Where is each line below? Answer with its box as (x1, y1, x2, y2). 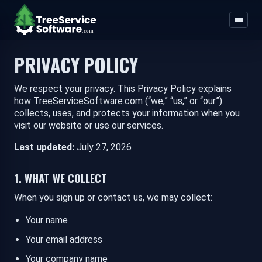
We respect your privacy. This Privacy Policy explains (14, 83, 232, 95)
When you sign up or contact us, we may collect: (14, 192, 212, 204)
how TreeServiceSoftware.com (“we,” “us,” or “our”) (14, 95, 222, 107)
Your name (26, 215, 68, 226)
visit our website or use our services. (14, 120, 163, 132)
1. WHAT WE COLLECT (14, 170, 107, 187)
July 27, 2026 (74, 142, 132, 153)
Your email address (26, 234, 102, 246)
